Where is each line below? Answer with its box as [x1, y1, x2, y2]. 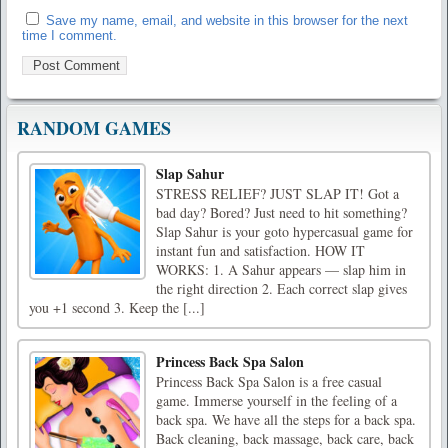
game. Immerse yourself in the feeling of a [156, 391, 397, 411]
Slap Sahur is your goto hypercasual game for [156, 222, 413, 242]
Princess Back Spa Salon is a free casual [156, 372, 382, 392]
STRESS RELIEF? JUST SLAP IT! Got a [156, 184, 399, 204]
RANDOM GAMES [17, 115, 171, 142]
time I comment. [22, 28, 117, 44]
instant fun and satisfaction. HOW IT [156, 241, 365, 261]
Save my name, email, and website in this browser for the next [46, 13, 408, 29]
